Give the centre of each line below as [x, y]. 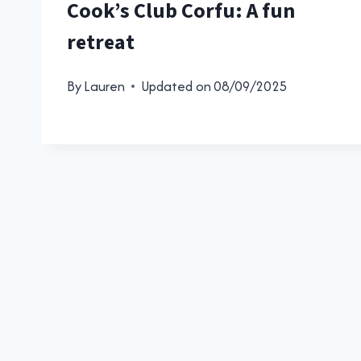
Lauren [105, 86]
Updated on [176, 86]
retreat [101, 42]
